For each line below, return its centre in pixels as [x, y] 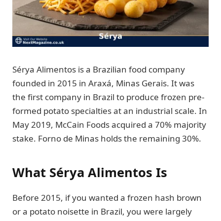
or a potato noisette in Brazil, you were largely [102, 211]
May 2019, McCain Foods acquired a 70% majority [109, 125]
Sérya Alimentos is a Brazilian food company [99, 70]
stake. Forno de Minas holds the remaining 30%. [107, 139]
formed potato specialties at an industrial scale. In [110, 111]
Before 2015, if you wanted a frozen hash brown [107, 197]
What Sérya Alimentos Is [90, 172]
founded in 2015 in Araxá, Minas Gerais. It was [103, 83]
